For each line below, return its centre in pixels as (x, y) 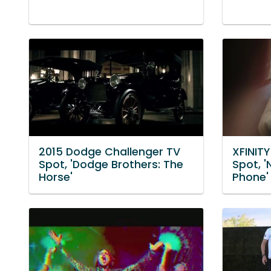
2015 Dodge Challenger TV (109, 152)
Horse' (56, 178)
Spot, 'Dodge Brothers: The (111, 165)
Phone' (250, 178)
